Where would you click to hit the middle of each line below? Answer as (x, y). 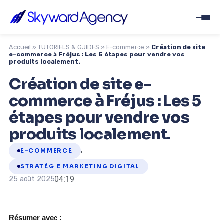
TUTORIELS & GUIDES (69, 47)
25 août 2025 (32, 179)
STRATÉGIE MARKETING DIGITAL (80, 166)
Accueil (20, 47)
